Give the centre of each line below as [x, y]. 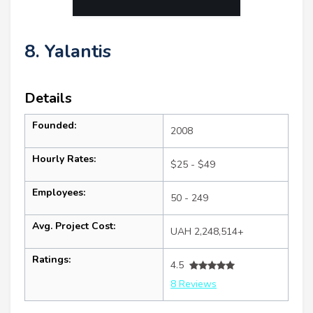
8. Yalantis [68, 52]
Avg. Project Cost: [74, 226]
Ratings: [51, 260]
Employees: [59, 193]
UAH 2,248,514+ [207, 232]
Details [48, 99]
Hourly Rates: [64, 159]
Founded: [54, 126]
